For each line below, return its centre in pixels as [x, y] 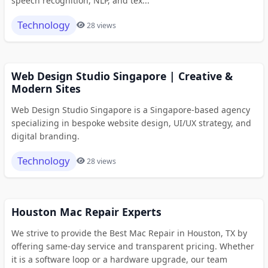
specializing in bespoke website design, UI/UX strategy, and [131, 123]
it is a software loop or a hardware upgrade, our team [119, 259]
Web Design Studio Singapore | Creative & [122, 76]
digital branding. [45, 136]
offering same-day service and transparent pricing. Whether [133, 246]
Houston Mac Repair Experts [86, 211]
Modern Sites [46, 88]
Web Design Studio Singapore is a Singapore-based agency [130, 109]
